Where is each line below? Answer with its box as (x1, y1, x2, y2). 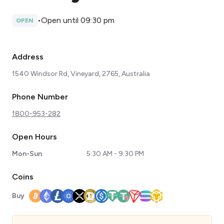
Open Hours (12, 132, 57, 141)
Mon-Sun (12, 149, 42, 158)
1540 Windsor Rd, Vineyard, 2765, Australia (12, 69, 150, 78)
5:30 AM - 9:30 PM (86, 149, 144, 158)
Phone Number (12, 92, 68, 101)
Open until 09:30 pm (41, 15, 114, 25)
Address (12, 52, 43, 61)
